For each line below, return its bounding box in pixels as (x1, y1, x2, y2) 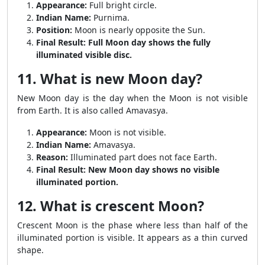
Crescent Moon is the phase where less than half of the (17, 219, 248, 231)
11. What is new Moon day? (17, 69, 202, 88)
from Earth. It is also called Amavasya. (17, 105, 168, 116)
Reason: (36, 151, 68, 163)
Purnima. (91, 12, 130, 23)
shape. (17, 244, 44, 256)
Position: (36, 24, 72, 35)
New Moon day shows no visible (88, 164, 219, 175)
